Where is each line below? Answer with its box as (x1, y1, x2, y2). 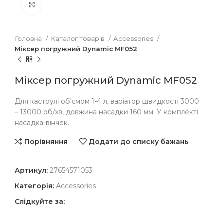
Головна (15, 35, 43, 42)
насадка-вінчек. (15, 118, 69, 127)
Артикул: (15, 166, 50, 175)
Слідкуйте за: (15, 197, 65, 206)
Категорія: (15, 182, 54, 190)
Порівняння (24, 137, 68, 146)
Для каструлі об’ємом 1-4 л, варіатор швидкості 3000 (15, 97, 199, 106)
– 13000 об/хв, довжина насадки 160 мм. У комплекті (15, 108, 198, 116)
